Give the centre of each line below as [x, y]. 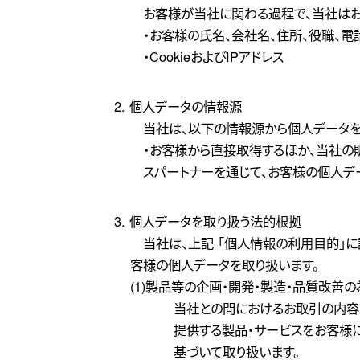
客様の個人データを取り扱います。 [225, 264]
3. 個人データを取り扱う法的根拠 [208, 221]
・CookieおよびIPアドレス [207, 56]
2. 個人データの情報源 [178, 106]
